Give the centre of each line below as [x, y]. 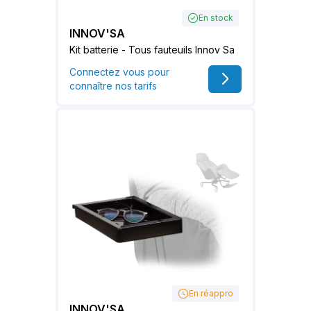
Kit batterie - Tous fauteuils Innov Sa [152, 49]
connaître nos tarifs [113, 85]
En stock [216, 17]
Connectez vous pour [119, 72]
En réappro [211, 294]
